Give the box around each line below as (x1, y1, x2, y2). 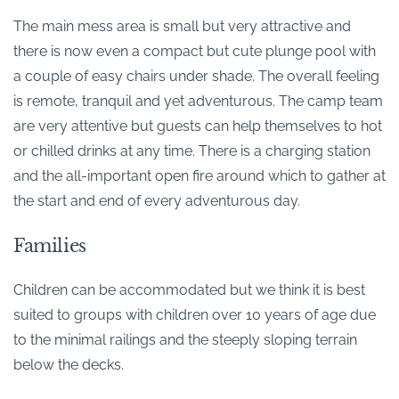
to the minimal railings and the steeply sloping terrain (13, 331, 357, 349)
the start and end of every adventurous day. (13, 192, 300, 210)
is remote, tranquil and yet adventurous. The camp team (13, 93, 383, 110)
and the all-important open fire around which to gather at (13, 167, 386, 185)
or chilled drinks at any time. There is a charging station (13, 142, 370, 160)
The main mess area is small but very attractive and (13, 18, 351, 36)
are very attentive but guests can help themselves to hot (13, 118, 382, 135)
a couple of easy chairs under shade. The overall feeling (13, 68, 379, 85)
